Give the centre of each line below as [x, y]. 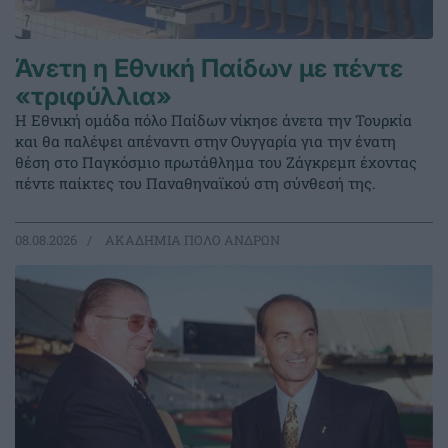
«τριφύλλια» [93, 96]
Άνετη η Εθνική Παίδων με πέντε [209, 68]
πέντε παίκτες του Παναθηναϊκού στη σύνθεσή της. [195, 183]
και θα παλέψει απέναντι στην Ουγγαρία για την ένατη [205, 141]
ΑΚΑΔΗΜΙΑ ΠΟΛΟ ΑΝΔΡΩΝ [191, 240]
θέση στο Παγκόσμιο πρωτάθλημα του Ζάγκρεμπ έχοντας [216, 162]
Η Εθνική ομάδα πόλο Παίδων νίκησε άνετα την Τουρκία [213, 120]
